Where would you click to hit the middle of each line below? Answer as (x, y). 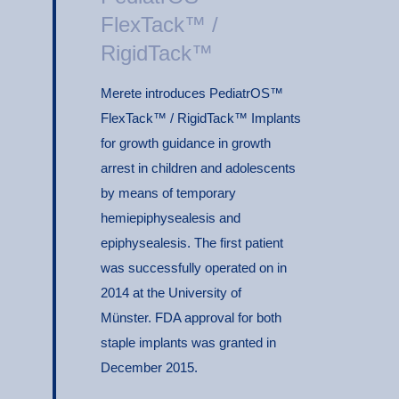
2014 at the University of (171, 293)
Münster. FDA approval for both (191, 318)
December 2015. (149, 368)
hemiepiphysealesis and (171, 218)
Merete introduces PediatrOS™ (192, 94)
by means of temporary (168, 193)
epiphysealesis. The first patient (192, 243)
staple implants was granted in (188, 343)
